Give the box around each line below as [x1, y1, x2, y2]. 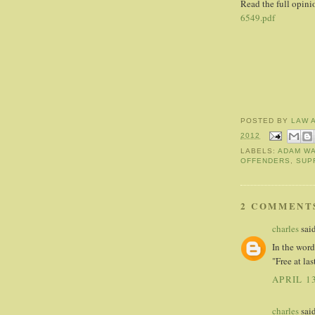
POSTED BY [240, 116, 292, 124]
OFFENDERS [240, 157, 291, 165]
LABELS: [240, 147, 278, 155]
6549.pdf [240, 11, 275, 25]
